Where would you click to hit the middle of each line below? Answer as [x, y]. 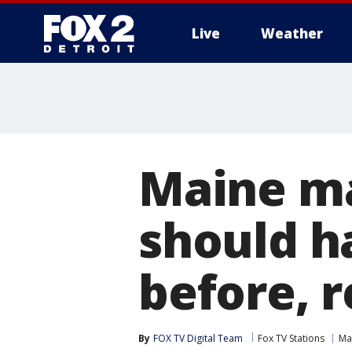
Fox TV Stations [291, 338]
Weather [292, 33]
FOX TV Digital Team [198, 338]
